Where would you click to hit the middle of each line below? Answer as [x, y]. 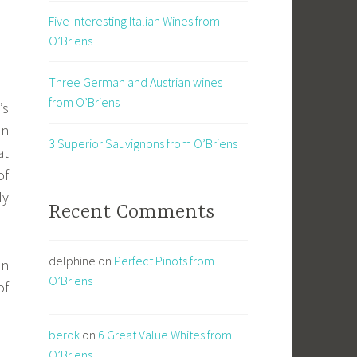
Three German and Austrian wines [135, 82]
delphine [72, 261]
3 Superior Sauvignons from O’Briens [143, 143]
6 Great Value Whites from [165, 334]
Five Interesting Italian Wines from [134, 21]
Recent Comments [131, 212]
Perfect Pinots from [164, 261]
